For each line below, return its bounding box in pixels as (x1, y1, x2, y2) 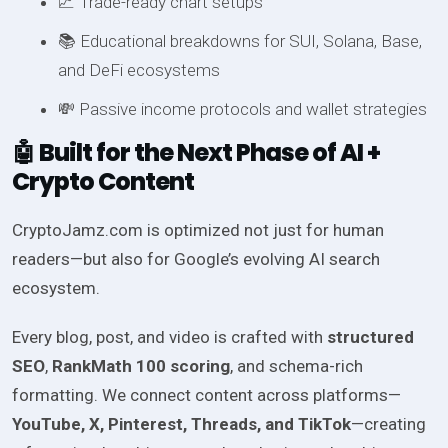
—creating (351, 414, 426, 435)
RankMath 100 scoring (52, 356, 230, 377)
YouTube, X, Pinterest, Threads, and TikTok (12, 414, 351, 435)
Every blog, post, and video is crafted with (12, 327, 327, 348)
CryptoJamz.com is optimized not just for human (12, 220, 384, 241)
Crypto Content (12, 165, 194, 199)
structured (327, 327, 414, 348)
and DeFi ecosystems (57, 60, 220, 81)
